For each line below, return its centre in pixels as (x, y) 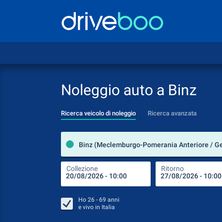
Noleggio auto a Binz (129, 90)
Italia (108, 207)
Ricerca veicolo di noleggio (98, 113)
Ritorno (172, 168)
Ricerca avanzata (172, 113)
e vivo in (90, 207)
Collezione (82, 168)
